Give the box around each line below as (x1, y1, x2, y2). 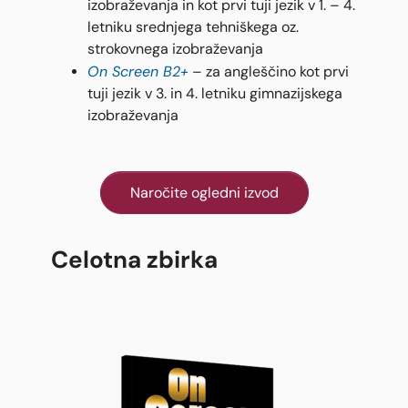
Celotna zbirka (51, 245, 218, 275)
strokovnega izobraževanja (87, 40, 263, 58)
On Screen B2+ (87, 62, 189, 81)
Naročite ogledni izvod (129, 184, 279, 202)
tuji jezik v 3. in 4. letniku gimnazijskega (87, 85, 342, 103)
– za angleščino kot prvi (189, 63, 349, 81)
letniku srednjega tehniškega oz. (87, 18, 299, 36)
